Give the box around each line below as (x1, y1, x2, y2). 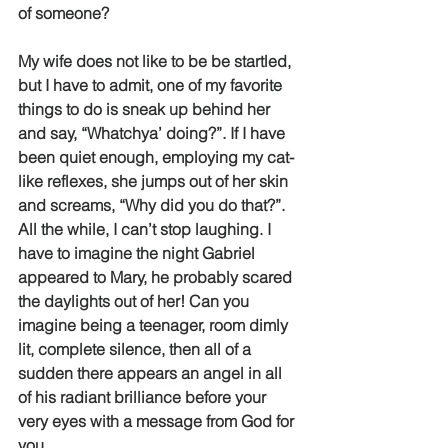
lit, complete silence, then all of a (18, 339, 255, 359)
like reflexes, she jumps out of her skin (18, 171, 292, 191)
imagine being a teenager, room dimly (18, 315, 292, 335)
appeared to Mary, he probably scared (18, 267, 296, 287)
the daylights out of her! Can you (18, 291, 253, 311)
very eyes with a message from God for (18, 411, 298, 431)
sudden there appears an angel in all (18, 363, 286, 383)
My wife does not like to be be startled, (18, 51, 295, 71)
